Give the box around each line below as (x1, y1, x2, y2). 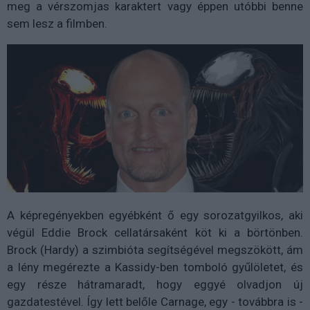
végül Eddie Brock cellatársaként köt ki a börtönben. (7, 225, 303, 239)
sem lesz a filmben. (7, 16, 110, 30)
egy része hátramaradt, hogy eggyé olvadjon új (7, 277, 303, 291)
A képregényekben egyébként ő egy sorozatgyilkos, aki (7, 208, 303, 222)
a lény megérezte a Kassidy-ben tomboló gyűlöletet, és (7, 259, 303, 274)
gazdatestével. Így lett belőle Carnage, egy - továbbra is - (7, 294, 303, 309)
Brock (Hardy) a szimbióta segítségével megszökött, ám (7, 242, 303, 257)
